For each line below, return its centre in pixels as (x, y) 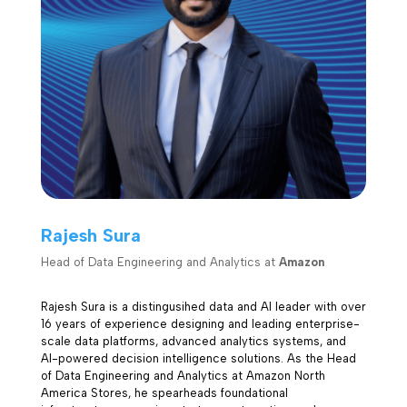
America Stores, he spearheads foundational (164, 392)
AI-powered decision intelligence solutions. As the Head (198, 358)
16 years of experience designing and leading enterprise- (200, 323)
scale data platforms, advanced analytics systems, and (193, 341)
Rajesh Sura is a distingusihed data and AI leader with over (203, 306)
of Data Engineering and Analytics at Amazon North (183, 375)
